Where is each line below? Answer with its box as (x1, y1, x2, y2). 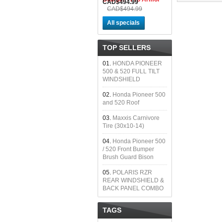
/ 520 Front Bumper (103, 146, 154, 153)
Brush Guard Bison (103, 154, 154, 161)
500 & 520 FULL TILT (103, 68, 160, 75)
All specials (107, 19, 140, 26)
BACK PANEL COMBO (103, 185, 164, 192)
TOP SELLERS (103, 44, 151, 52)
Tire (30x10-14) (103, 122, 144, 129)
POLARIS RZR (112, 169, 152, 176)
